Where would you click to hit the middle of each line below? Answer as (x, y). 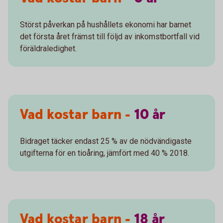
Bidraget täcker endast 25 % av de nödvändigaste (106, 141)
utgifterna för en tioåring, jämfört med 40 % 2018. (105, 153)
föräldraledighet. (48, 49)
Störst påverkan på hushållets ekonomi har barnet (106, 25)
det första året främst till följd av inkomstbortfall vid (110, 37)
